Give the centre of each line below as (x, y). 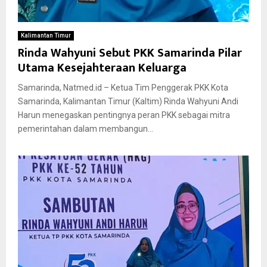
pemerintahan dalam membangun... (86, 128)
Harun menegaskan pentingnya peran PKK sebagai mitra (124, 115)
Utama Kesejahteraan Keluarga (102, 68)
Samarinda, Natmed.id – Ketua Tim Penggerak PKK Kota (123, 87)
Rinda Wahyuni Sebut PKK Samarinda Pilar (130, 53)
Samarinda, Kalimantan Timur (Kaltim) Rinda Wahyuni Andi (128, 101)
